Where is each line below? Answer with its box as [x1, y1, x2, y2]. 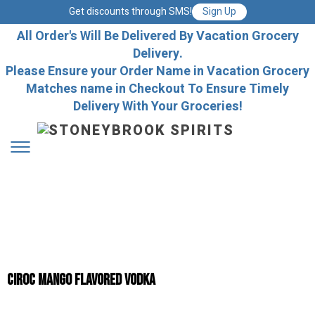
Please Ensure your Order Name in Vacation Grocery [6, 62, 309, 81]
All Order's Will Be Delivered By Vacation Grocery [16, 27, 299, 46]
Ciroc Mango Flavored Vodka [7, 271, 155, 290]
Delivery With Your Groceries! [72, 97, 243, 116]
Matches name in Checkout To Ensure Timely [26, 79, 289, 98]
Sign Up [202, 4, 236, 19]
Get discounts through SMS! [68, 4, 192, 19]
